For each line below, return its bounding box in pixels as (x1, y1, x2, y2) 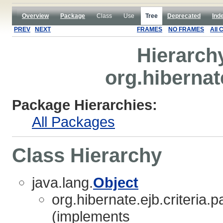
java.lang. (32, 174, 93, 191)
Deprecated (167, 12, 201, 19)
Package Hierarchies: (12, 96, 157, 113)
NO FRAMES (168, 26, 204, 33)
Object (93, 174, 138, 191)
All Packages (32, 113, 115, 130)
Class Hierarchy (12, 144, 162, 166)
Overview (22, 12, 49, 19)
